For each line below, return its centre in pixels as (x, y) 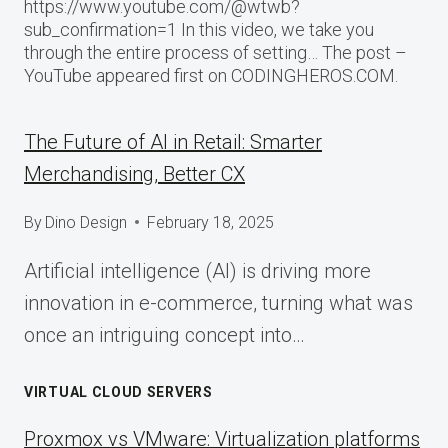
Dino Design (86, 222)
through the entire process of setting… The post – (215, 52)
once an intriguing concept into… (164, 334)
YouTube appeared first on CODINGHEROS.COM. (211, 75)
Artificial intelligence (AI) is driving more (197, 270)
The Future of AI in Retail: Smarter (173, 141)
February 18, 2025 (211, 222)
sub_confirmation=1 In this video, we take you (199, 29)
